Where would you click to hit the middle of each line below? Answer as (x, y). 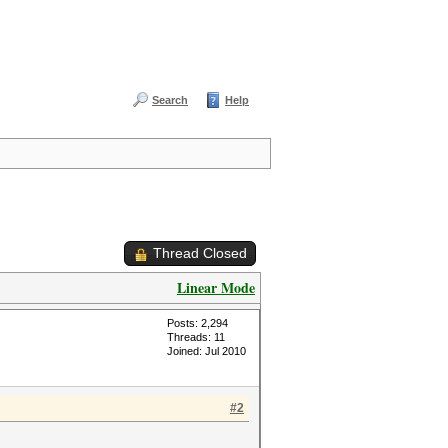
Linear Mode (216, 287)
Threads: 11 (196, 337)
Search (170, 100)
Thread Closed (200, 253)
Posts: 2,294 (197, 323)
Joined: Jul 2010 (206, 351)
